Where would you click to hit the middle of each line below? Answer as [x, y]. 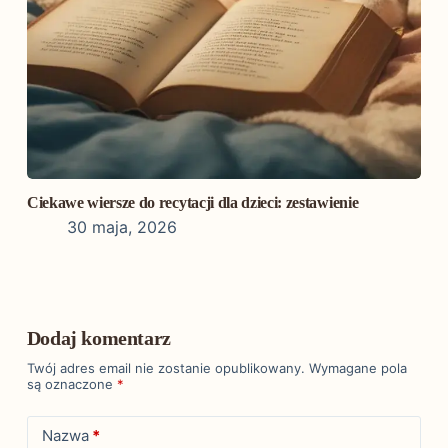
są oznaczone [71, 383]
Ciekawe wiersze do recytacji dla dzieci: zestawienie [192, 202]
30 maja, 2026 [121, 226]
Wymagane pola [357, 367]
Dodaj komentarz [98, 337]
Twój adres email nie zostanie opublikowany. [165, 367]
